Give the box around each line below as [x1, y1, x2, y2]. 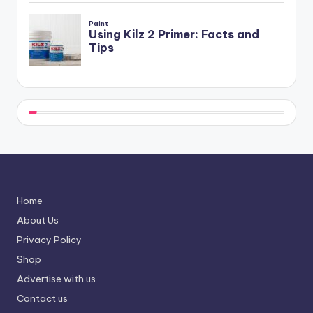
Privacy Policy [17, 233, 82, 246]
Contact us [17, 291, 68, 305]
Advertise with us [17, 272, 96, 285]
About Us [17, 213, 59, 226]
